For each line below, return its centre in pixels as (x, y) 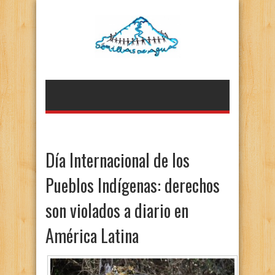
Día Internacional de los (118, 160)
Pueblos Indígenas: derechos (133, 185)
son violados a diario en (117, 210)
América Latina (92, 235)
